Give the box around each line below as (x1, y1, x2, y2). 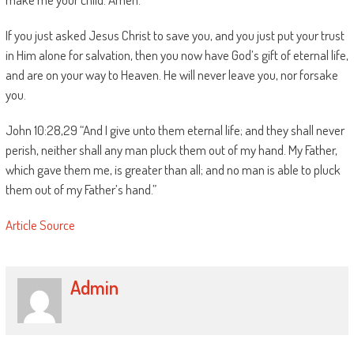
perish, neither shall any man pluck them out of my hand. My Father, (5, 141, 337, 158)
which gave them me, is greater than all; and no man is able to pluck (5, 161, 341, 178)
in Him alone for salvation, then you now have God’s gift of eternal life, (5, 47, 348, 63)
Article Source (5, 217, 75, 233)
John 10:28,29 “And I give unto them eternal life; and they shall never (5, 122, 345, 138)
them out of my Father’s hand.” (5, 181, 156, 198)
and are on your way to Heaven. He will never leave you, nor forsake (5, 66, 338, 83)
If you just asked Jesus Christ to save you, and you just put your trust (5, 27, 345, 43)
